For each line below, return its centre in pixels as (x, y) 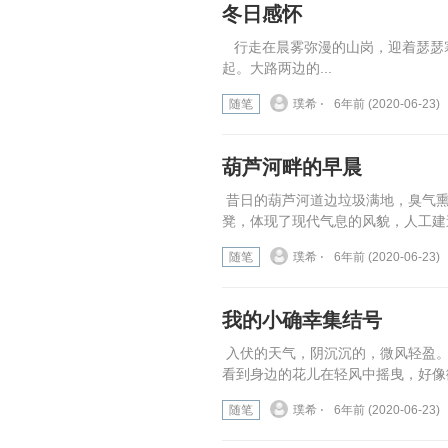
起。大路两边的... (277, 68)
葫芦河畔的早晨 (292, 167)
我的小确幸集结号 (302, 320)
